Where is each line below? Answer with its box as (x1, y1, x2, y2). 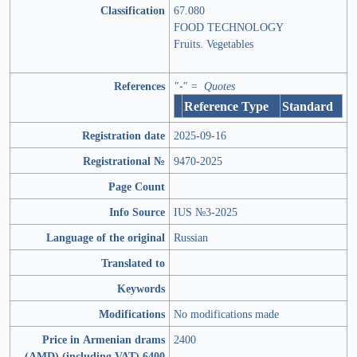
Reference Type (184, 97, 269, 116)
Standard (282, 97, 333, 116)
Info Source (109, 204, 165, 220)
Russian (174, 229, 208, 245)
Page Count (108, 178, 165, 194)
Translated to (101, 255, 165, 271)
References (114, 78, 165, 94)
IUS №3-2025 (174, 204, 237, 220)
